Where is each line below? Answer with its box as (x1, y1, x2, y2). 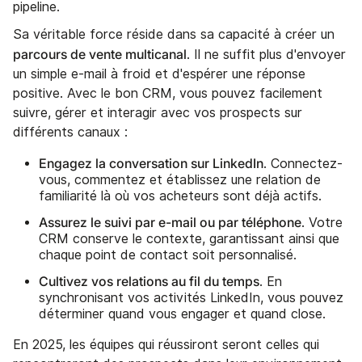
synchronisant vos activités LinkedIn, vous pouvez (39, 289, 343, 305)
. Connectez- (263, 155, 343, 171)
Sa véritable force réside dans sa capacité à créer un (13, 26, 335, 42)
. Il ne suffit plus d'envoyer (187, 46, 346, 62)
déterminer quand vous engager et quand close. (39, 305, 326, 322)
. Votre (301, 214, 343, 230)
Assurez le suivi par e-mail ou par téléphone (39, 213, 301, 230)
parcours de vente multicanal (13, 45, 187, 62)
